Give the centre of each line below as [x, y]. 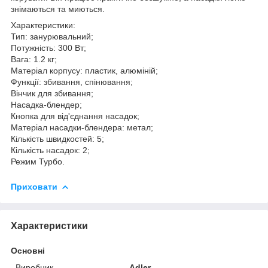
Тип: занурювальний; [52, 36]
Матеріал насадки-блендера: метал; [82, 127]
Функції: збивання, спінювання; [72, 82]
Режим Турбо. [38, 161]
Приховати [34, 186]
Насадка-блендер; [46, 104]
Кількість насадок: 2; [50, 150]
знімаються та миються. [58, 9]
